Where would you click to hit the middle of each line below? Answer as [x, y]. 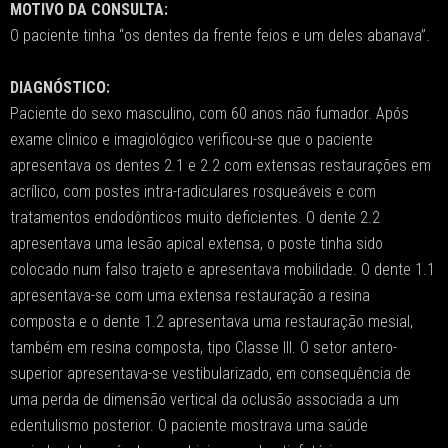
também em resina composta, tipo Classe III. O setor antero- [203, 347]
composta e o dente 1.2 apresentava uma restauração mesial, [211, 321]
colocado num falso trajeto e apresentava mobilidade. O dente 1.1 [222, 269]
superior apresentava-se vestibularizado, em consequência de [210, 373]
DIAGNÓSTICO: [60, 87]
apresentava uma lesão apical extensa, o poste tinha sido [196, 243]
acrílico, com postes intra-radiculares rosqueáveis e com [193, 191]
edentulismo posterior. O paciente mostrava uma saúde [189, 425]
